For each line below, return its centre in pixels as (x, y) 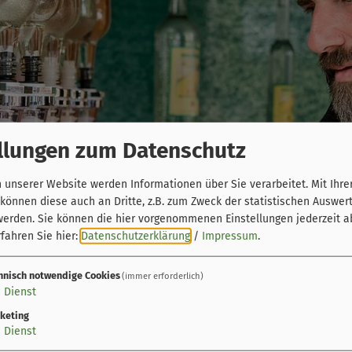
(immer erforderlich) (163, 276)
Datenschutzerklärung (136, 236)
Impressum (230, 236)
